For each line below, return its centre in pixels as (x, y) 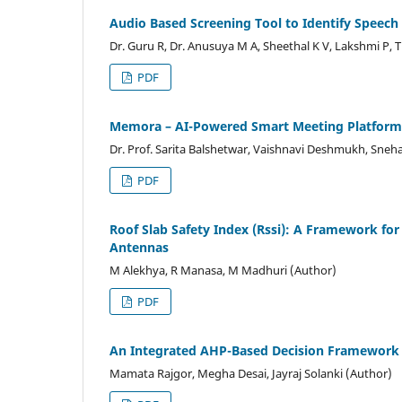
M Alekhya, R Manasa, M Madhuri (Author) (223, 270)
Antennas (139, 247)
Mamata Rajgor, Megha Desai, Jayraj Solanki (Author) (251, 373)
